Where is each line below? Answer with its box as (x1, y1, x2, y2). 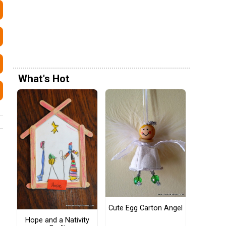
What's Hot (18, 72, 70, 85)
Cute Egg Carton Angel (108, 203, 183, 212)
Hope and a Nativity (25, 215, 89, 224)
